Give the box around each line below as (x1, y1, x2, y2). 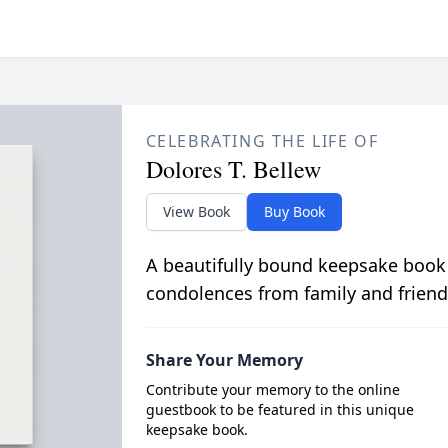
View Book (162, 202, 230, 222)
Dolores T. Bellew (145, 153, 321, 186)
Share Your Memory (145, 349, 303, 372)
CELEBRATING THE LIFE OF (145, 130, 379, 153)
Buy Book (263, 202, 325, 222)
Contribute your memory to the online (145, 380, 400, 400)
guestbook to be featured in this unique (145, 400, 414, 420)
